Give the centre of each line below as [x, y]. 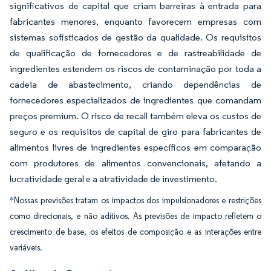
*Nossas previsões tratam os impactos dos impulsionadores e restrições [135, 201]
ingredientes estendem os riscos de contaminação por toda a [135, 69]
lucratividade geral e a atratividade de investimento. [113, 179]
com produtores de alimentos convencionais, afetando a [135, 163]
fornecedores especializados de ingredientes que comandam [135, 100]
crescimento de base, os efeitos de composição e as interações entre [135, 232]
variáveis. [26, 248]
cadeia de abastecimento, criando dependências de [135, 84]
